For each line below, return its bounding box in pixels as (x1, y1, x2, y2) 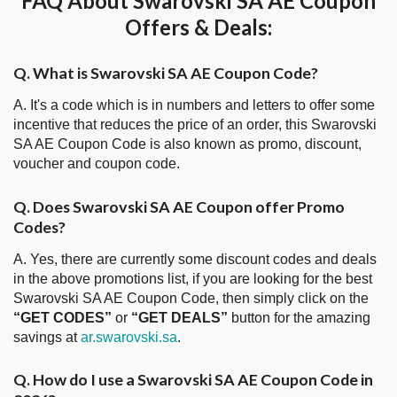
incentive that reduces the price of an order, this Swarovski (13, 117, 377, 133)
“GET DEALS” (131, 309, 228, 325)
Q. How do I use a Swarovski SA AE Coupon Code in (13, 370, 373, 390)
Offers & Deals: (125, 14, 272, 41)
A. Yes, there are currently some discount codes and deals (13, 251, 377, 267)
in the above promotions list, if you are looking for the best (13, 270, 372, 286)
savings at (13, 329, 81, 345)
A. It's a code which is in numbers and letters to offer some (13, 97, 375, 113)
